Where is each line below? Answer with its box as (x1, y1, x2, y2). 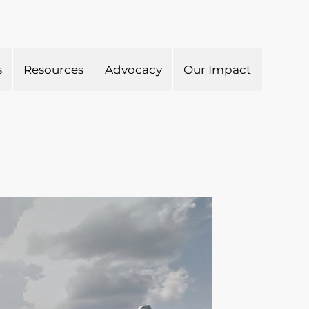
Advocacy (105, 63, 162, 77)
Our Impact (183, 63, 251, 77)
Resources (23, 63, 83, 77)
